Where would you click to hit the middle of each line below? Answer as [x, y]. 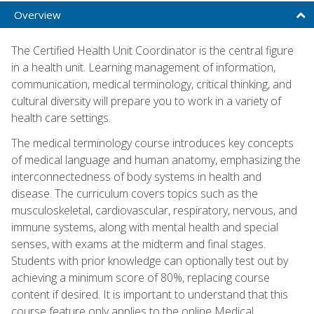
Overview [37, 14]
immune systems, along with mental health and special [145, 227]
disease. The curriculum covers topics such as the [135, 193]
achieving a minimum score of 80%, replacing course [141, 277]
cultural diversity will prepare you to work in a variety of [146, 101]
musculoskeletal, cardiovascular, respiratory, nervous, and [154, 210]
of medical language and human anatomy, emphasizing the [156, 159]
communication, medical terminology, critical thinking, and [151, 84]
